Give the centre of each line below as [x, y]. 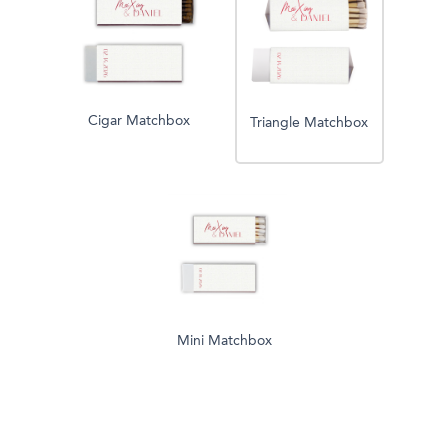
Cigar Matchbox [139, 121]
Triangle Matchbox [309, 123]
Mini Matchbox [224, 341]
